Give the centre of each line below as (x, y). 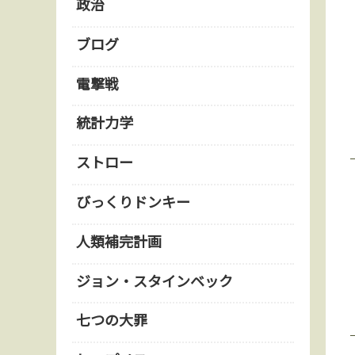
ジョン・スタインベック (155, 280)
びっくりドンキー (133, 201)
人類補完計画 (119, 240)
